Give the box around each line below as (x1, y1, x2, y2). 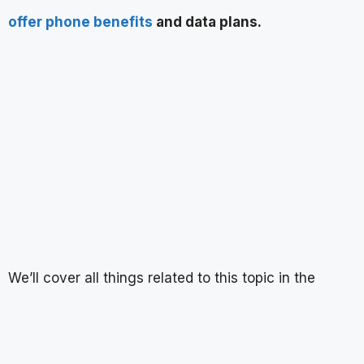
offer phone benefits (8, 14, 153, 30)
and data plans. (153, 14, 262, 30)
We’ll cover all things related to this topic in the (8, 269, 315, 286)
